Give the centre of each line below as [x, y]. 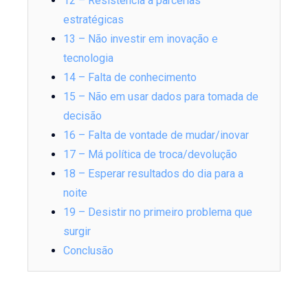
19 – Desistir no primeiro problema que [158, 212]
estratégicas [94, 19]
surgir [77, 231]
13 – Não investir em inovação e [141, 38]
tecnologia [89, 58]
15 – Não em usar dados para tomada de [161, 96]
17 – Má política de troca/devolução [151, 154]
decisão [83, 115]
